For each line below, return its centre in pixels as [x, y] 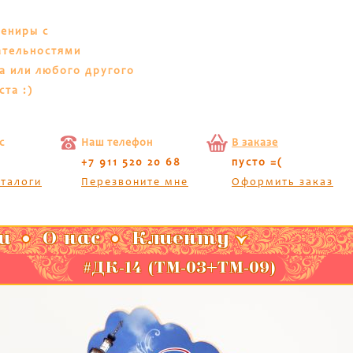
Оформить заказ [282, 182]
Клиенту [181, 240]
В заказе [255, 143]
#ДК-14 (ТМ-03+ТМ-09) [176, 269]
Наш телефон [117, 143]
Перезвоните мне [135, 182]
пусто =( [257, 163]
